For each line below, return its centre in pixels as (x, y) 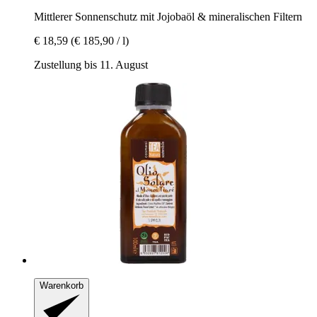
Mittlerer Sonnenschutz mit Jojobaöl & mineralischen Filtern (168, 16)
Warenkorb (62, 285)
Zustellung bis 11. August (91, 64)
